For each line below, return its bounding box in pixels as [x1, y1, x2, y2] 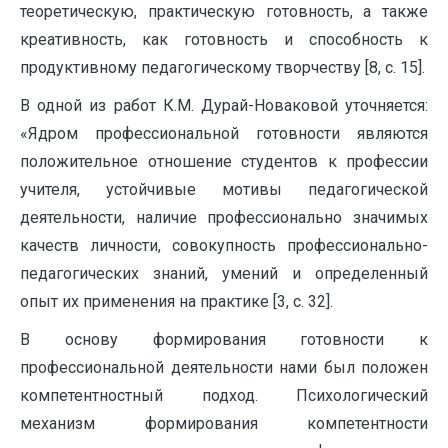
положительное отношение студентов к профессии [20, 152, 428, 171]
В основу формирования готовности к [20, 330, 428, 349]
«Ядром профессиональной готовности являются [20, 124, 428, 143]
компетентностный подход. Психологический [20, 386, 428, 405]
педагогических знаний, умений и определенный [20, 264, 428, 283]
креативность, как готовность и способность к [20, 30, 428, 49]
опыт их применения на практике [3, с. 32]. [20, 292, 333, 311]
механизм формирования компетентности [20, 414, 428, 433]
